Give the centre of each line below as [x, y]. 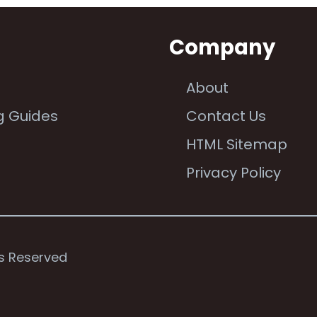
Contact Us [226, 116]
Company [222, 47]
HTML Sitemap [237, 144]
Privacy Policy [234, 172]
